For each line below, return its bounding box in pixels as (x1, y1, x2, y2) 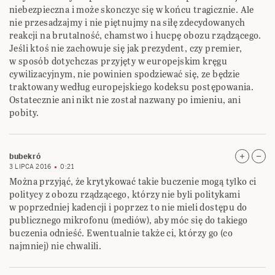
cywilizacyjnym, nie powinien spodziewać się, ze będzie (9, 68, 240, 81)
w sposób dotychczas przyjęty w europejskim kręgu (9, 55, 228, 68)
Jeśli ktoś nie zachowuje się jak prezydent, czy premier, (9, 42, 242, 55)
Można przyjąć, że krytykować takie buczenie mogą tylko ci (9, 175, 257, 188)
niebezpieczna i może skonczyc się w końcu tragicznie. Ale (9, 3, 254, 17)
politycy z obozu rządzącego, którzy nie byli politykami (9, 188, 240, 201)
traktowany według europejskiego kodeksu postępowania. (9, 80, 254, 94)
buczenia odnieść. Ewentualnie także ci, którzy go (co (9, 227, 233, 240)
